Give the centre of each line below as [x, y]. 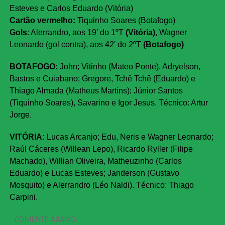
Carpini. [23, 197]
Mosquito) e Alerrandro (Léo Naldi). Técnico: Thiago [101, 185]
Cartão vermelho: [42, 21]
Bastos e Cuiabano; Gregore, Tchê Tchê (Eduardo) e [102, 79]
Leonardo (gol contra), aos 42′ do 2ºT [76, 45]
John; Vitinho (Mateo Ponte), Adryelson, [129, 67]
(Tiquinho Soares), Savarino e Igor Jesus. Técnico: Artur [108, 103]
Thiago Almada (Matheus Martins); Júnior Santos [96, 91]
